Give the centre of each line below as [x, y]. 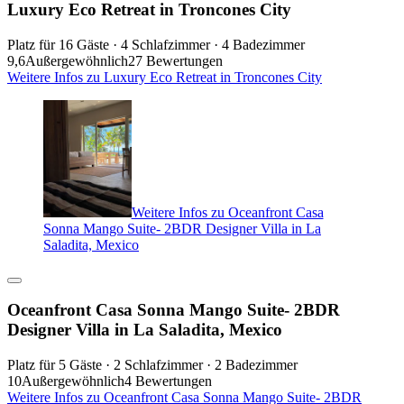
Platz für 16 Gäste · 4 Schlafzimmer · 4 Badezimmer [156, 44]
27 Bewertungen [175, 60]
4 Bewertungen [168, 381]
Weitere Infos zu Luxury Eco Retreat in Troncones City [165, 77]
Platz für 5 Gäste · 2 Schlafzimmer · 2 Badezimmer [152, 364]
